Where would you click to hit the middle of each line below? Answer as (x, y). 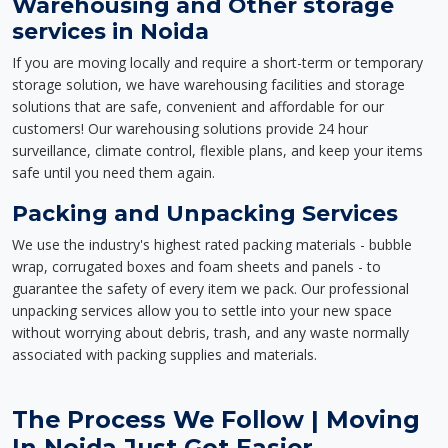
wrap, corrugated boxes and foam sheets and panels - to (196, 266)
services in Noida (110, 31)
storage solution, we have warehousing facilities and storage (208, 84)
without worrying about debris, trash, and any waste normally (210, 332)
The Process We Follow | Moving (216, 419)
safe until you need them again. (113, 172)
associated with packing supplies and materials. (164, 354)
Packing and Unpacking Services (205, 213)
